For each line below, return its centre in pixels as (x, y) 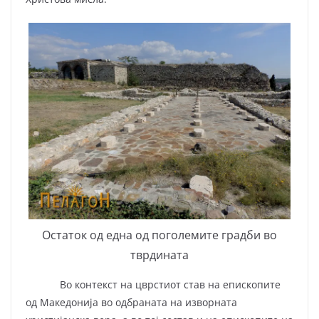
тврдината (159, 255)
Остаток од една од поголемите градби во (159, 235)
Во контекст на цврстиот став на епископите (153, 285)
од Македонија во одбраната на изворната (131, 303)
